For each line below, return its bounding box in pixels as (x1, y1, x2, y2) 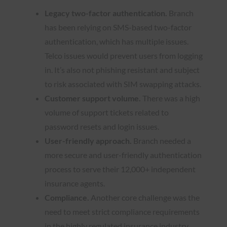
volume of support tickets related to (45, 107, 169, 117)
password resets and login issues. (45, 121, 159, 131)
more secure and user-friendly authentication (45, 149, 202, 160)
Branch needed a (132, 135, 191, 145)
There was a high (141, 93, 200, 103)
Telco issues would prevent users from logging (45, 50, 203, 60)
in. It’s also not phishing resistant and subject (45, 64, 200, 74)
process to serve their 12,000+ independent (45, 164, 196, 174)
